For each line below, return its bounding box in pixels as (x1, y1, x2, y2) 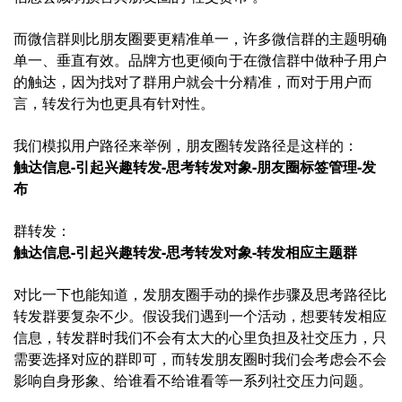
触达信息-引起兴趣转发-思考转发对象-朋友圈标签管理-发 (13, 156, 376, 177)
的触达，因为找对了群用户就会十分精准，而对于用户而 (13, 71, 372, 92)
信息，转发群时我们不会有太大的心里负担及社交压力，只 (13, 327, 387, 347)
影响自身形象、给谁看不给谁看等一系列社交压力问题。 (13, 370, 372, 390)
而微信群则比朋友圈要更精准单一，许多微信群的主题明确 (13, 28, 387, 48)
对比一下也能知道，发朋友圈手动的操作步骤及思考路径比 (13, 284, 387, 304)
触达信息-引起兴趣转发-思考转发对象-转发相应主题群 (13, 241, 357, 262)
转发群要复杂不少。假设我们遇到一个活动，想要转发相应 (13, 305, 387, 326)
